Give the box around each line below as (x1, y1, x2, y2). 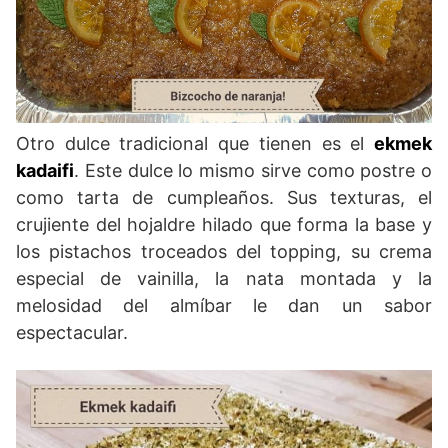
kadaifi (16, 160, 74, 182)
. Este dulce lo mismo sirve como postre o (74, 160, 432, 182)
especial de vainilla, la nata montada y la (16, 268, 432, 290)
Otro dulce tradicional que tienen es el (16, 133, 374, 155)
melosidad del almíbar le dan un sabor (16, 295, 432, 317)
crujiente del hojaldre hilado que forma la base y (16, 214, 432, 236)
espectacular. (16, 322, 128, 344)
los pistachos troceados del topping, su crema (16, 241, 432, 263)
